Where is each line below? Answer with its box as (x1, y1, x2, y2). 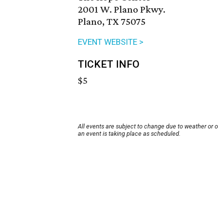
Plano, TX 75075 (78, 16, 145, 28)
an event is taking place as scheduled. (78, 130, 181, 138)
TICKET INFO (78, 58, 140, 71)
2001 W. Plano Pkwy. (78, 3, 165, 16)
